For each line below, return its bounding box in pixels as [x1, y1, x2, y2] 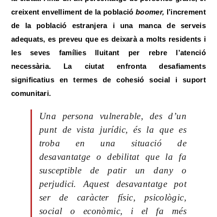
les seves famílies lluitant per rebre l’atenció [11, 48, 206, 57]
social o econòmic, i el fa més [39, 206, 186, 216]
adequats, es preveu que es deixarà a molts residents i [11, 35, 206, 43]
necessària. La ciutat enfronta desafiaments [11, 62, 206, 70]
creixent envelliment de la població [11, 8, 136, 16]
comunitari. [11, 89, 51, 97]
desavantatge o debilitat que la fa [39, 152, 186, 162]
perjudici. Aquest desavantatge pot [39, 179, 186, 189]
